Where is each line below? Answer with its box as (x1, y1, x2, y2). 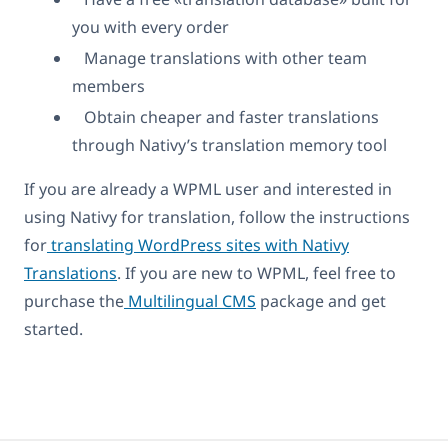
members (72, 75, 145, 98)
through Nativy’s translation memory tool (72, 134, 387, 157)
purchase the (24, 290, 124, 313)
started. (24, 318, 83, 341)
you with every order (72, 16, 229, 39)
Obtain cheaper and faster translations (72, 106, 379, 129)
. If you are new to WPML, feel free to (117, 262, 396, 285)
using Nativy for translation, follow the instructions (24, 206, 410, 229)
